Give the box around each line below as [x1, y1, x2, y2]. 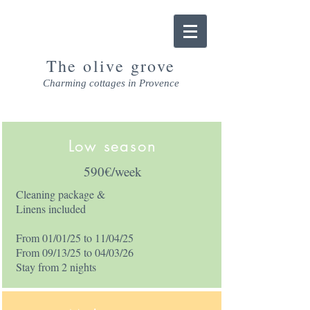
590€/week [83, 163, 142, 180]
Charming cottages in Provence [42, 77, 179, 89]
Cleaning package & [15, 187, 105, 201]
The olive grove [46, 55, 176, 77]
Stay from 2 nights [15, 259, 96, 274]
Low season [68, 136, 157, 156]
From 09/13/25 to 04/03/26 [15, 245, 134, 259]
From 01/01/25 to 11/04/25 [15, 230, 134, 245]
